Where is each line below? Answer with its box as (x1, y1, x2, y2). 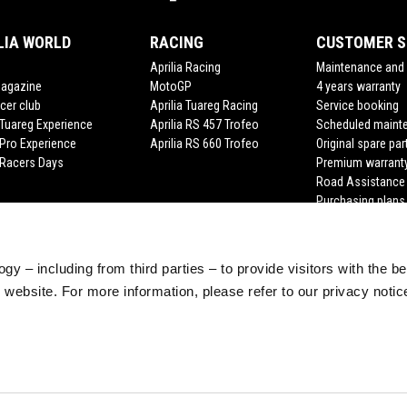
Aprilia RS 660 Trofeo (150, 136, 259, 152)
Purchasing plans (315, 194, 405, 209)
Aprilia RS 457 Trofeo (150, 117, 259, 133)
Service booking (315, 98, 399, 114)
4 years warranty (315, 79, 401, 94)
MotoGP (150, 79, 192, 94)
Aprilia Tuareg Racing (150, 98, 258, 114)
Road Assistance (315, 174, 405, 190)
